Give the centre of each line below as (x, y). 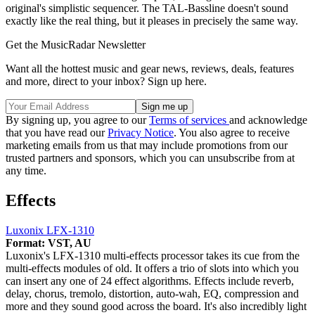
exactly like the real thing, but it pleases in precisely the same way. (152, 20)
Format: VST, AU (49, 243)
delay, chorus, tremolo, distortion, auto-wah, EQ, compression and (152, 293)
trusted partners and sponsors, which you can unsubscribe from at (150, 157)
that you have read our (57, 132)
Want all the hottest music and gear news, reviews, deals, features (150, 68)
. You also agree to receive (232, 132)
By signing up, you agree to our (77, 120)
